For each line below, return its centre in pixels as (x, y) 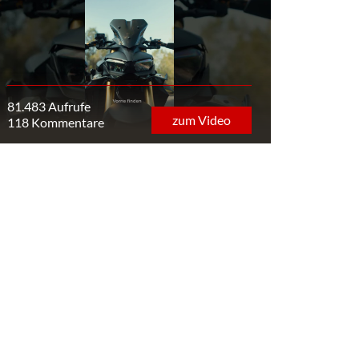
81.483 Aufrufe (48, 107)
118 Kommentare (55, 123)
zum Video (201, 119)
